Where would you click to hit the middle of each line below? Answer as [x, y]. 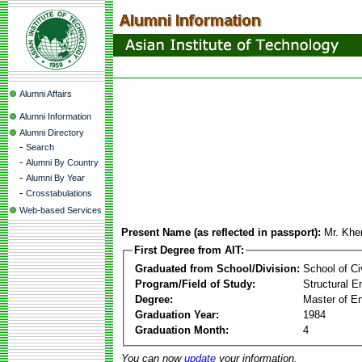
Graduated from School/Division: [217, 268]
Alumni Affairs [46, 94]
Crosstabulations [59, 193]
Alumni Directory [52, 133]
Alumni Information [55, 116]
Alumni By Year [55, 178]
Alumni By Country [62, 162]
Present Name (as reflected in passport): [221, 232]
